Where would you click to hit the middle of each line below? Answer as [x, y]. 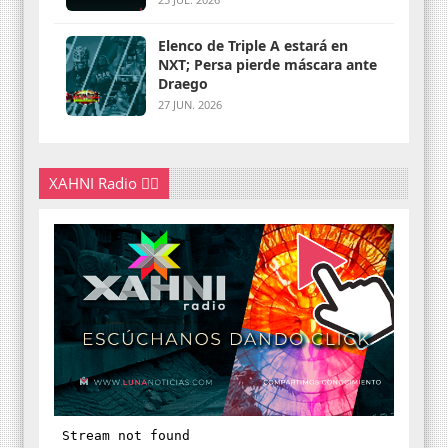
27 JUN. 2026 [190, 104]
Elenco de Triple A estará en [253, 45]
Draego [183, 83]
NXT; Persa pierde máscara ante [176, 64]
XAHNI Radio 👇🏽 [104, 182]
